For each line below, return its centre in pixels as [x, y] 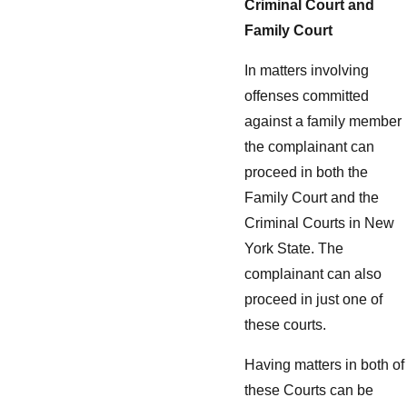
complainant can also [313, 274]
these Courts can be [309, 390]
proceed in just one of [313, 300]
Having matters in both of [324, 364]
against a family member [323, 122]
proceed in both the [306, 173]
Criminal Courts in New [319, 223]
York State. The [294, 249]
